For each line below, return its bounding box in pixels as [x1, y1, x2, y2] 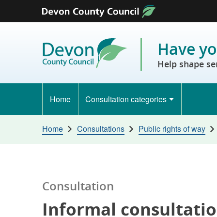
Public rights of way [138, 123, 205, 134]
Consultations [77, 123, 124, 134]
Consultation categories [85, 93, 167, 105]
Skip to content [12, 12, 63, 24]
